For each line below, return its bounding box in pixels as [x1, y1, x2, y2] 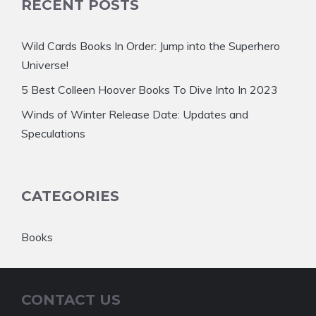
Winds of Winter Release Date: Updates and [21, 107, 248, 122]
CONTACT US [21, 291, 121, 309]
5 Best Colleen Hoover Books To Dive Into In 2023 [21, 83, 278, 97]
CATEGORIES [21, 188, 119, 205]
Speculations [21, 126, 85, 141]
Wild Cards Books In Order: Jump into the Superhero [21, 39, 280, 54]
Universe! [21, 58, 68, 73]
